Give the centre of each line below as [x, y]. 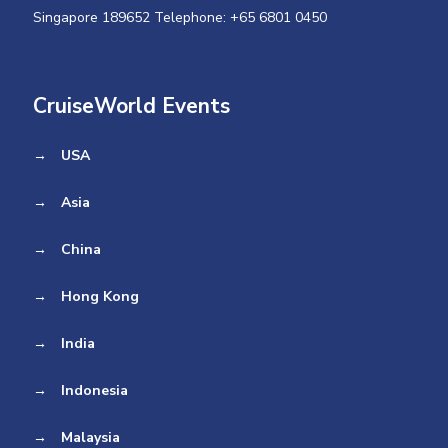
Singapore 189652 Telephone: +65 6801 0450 [180, 18]
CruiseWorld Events [131, 106]
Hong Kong [100, 297]
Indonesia [94, 391]
